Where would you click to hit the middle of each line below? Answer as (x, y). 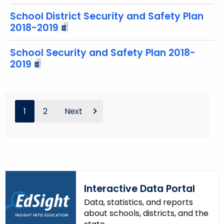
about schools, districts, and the (146, 213)
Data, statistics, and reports (138, 202)
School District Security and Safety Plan (107, 16)
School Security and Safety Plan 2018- (103, 52)
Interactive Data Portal (139, 189)
